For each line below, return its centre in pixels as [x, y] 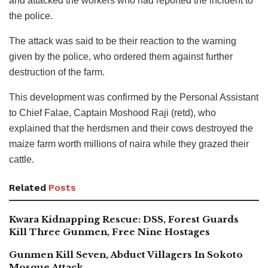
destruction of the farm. [57, 72]
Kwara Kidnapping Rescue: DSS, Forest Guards [124, 220]
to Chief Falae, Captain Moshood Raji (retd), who [112, 113]
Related [28, 188]
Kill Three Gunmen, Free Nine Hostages [109, 232]
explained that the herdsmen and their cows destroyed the [131, 129]
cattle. [22, 160]
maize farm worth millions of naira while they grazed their [129, 144]
